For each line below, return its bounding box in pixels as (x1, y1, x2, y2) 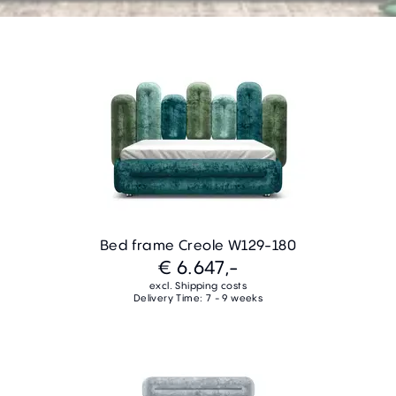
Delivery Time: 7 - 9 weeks (133, 292, 263, 305)
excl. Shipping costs (149, 279, 247, 293)
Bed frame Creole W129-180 (100, 235, 296, 255)
